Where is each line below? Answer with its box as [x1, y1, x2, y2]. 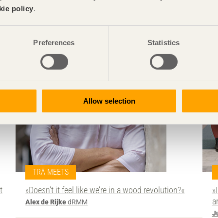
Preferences [33, 38, 75, 47]
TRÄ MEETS [33, 167, 69, 177]
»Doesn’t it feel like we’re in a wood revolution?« [25, 184, 185, 195]
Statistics [147, 38, 180, 47]
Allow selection [83, 96, 135, 105]
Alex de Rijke [25, 198, 67, 206]
